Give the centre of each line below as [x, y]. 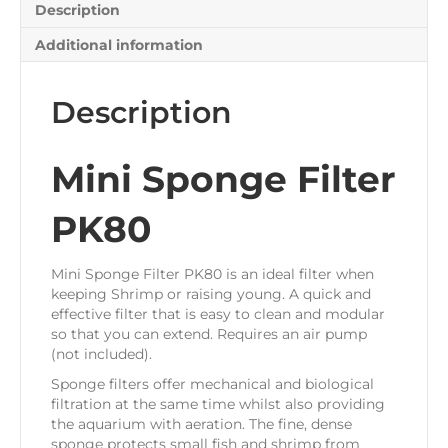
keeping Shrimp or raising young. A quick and [211, 294]
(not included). [101, 354]
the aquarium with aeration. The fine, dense [201, 424]
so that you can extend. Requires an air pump [209, 334]
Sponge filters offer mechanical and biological [212, 384]
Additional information [119, 45]
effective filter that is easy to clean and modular [218, 314]
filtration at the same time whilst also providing [218, 404]
